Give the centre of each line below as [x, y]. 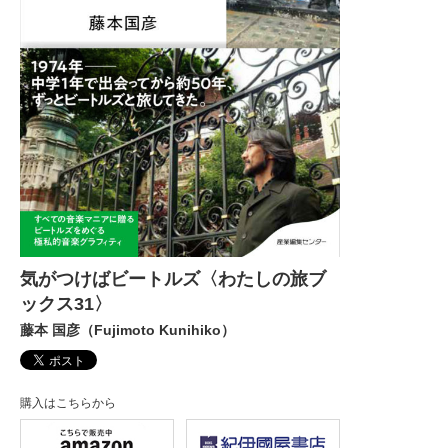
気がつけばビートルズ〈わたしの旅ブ [173, 279]
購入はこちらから [68, 403]
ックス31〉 [66, 304]
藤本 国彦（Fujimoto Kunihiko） [127, 330]
